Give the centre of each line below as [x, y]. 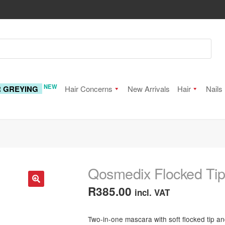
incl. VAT [152, 192]
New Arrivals [148, 89]
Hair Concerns [88, 89]
